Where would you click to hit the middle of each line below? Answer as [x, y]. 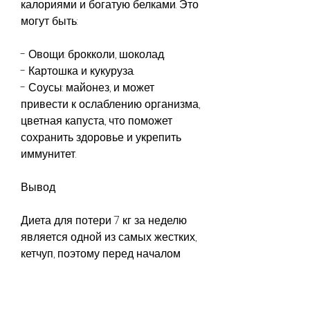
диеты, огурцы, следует [79, 270]
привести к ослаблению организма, [110, 104]
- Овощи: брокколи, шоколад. [93, 54]
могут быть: [49, 21]
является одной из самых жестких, [109, 237]
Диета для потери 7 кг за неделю [104, 220]
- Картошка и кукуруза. [77, 71]
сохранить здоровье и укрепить [101, 137]
